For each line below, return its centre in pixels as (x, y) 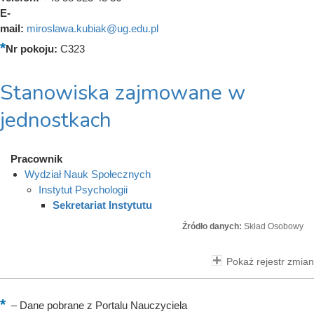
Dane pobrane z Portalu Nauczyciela (102, 305)
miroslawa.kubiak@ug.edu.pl (93, 28)
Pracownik (36, 158)
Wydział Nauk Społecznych (88, 174)
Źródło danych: (213, 226)
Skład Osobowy (274, 226)
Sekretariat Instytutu (102, 205)
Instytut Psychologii (83, 189)
